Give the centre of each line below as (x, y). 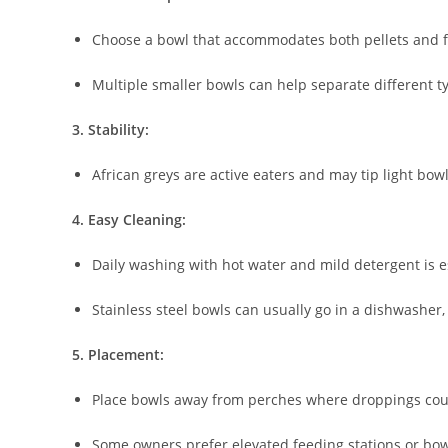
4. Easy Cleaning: (129, 220)
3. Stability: (110, 130)
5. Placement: (118, 355)
